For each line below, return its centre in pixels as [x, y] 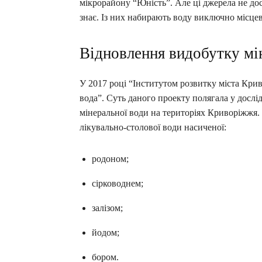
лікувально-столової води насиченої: [153, 127]
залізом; [107, 208]
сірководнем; [118, 184]
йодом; [106, 233]
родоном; [110, 159]
